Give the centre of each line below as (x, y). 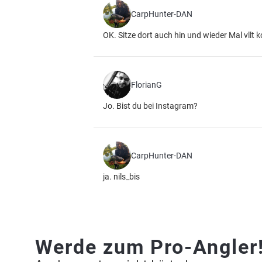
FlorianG (146, 85)
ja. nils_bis (121, 177)
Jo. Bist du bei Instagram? (150, 106)
